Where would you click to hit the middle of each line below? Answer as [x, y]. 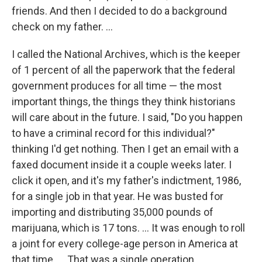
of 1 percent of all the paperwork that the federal [123, 70]
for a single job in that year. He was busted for [118, 196]
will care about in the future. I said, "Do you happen [127, 118]
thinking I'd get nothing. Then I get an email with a [125, 149]
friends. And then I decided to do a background [119, 11]
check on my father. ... [62, 27]
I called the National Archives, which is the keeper [126, 54]
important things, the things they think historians [124, 102]
